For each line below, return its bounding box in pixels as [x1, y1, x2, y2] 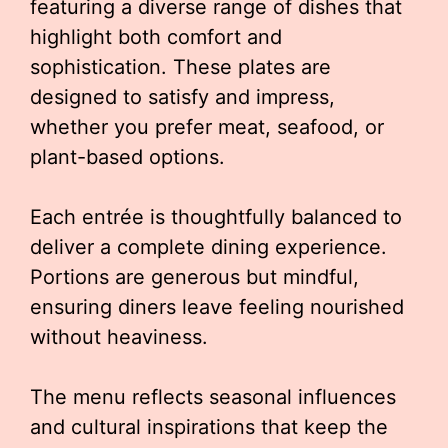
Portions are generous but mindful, [30, 265, 359, 289]
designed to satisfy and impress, [30, 85, 335, 109]
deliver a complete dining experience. [30, 235, 387, 259]
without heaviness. [30, 325, 208, 349]
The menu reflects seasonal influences [30, 385, 396, 409]
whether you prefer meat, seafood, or [30, 115, 384, 139]
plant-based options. [30, 145, 225, 169]
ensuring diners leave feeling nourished [30, 295, 404, 319]
